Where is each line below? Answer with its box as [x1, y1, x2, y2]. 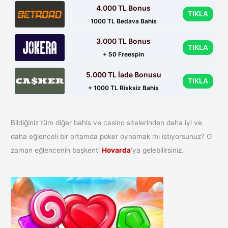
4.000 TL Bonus [96, 3, 151, 12]
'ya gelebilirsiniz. [131, 146, 184, 155]
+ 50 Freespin [103, 50, 145, 59]
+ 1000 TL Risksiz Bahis [88, 84, 159, 92]
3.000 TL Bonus [96, 37, 151, 46]
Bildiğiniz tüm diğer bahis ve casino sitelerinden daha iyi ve [11, 119, 203, 127]
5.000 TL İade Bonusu [85, 70, 161, 79]
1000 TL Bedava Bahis [90, 17, 157, 25]
